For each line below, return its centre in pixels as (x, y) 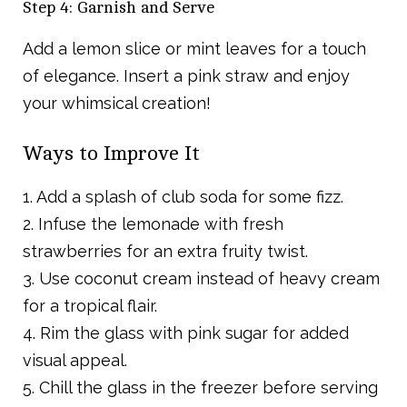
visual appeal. (75, 361)
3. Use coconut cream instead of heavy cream (201, 279)
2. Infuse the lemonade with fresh (153, 224)
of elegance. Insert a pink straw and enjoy (186, 76)
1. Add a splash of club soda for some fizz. (183, 197)
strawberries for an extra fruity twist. (165, 252)
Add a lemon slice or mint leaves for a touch (194, 49)
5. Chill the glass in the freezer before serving (200, 388)
